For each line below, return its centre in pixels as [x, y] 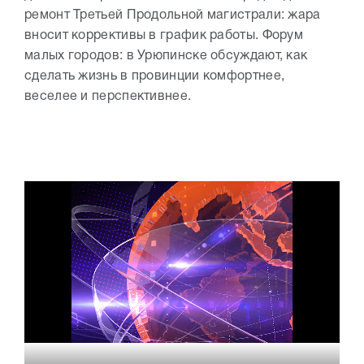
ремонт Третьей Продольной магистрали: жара [173, 16]
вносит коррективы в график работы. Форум [164, 36]
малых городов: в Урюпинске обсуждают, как [166, 56]
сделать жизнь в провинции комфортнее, [155, 77]
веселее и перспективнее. [108, 97]
